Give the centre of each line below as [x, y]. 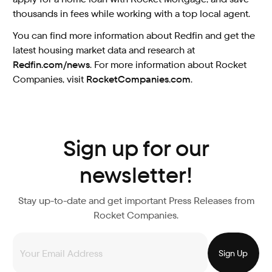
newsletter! [136, 175]
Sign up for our [136, 149]
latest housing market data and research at [104, 50]
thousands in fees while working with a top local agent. [132, 13]
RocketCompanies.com [139, 80]
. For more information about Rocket [168, 65]
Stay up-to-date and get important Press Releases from [136, 201]
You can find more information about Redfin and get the [134, 36]
